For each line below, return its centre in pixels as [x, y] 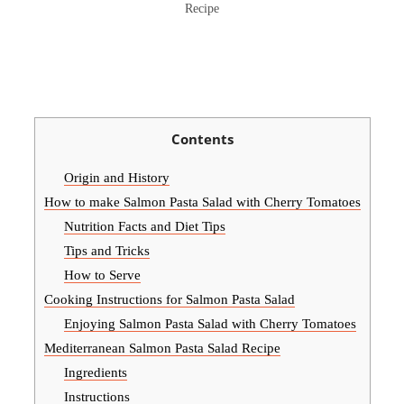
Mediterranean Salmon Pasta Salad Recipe [162, 347]
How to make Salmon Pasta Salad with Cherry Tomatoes [202, 201]
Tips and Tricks [107, 250]
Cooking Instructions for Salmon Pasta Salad [169, 298]
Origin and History [117, 177]
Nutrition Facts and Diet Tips [145, 225]
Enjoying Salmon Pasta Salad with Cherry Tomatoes [211, 323]
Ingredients [96, 372]
